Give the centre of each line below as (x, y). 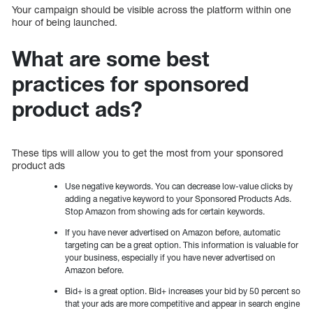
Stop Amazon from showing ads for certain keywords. (165, 212)
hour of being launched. (65, 22)
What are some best (111, 59)
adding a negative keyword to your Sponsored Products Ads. (178, 199)
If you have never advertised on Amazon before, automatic (173, 233)
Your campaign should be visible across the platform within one (152, 10)
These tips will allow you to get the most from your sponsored (147, 153)
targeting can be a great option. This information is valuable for (182, 245)
